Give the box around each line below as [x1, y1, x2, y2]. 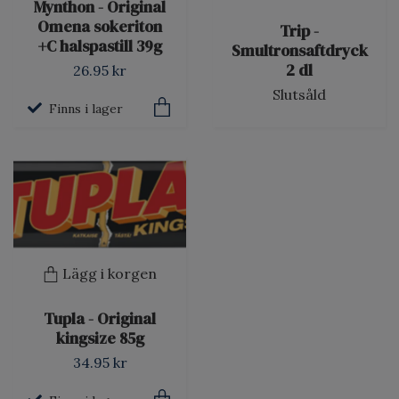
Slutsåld [273, 85, 326, 104]
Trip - [280, 20, 319, 43]
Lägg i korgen [62, 264, 157, 282]
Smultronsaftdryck [231, 40, 368, 62]
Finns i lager [49, 101, 123, 118]
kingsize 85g [55, 328, 144, 350]
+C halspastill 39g [37, 36, 162, 58]
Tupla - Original [44, 308, 156, 330]
